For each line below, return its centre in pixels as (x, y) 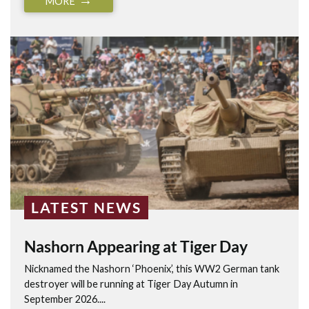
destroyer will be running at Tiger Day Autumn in (131, 284)
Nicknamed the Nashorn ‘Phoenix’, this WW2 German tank (152, 269)
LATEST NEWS (86, 208)
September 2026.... (65, 299)
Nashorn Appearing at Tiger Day (136, 247)
